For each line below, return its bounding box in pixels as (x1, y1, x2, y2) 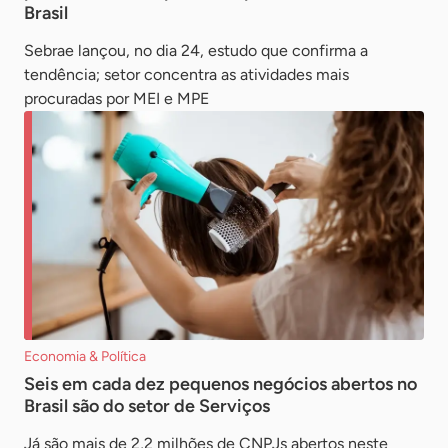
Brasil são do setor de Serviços (24, 395, 270, 418)
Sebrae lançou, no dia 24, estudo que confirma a (24, 41, 368, 61)
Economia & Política (24, 348, 146, 366)
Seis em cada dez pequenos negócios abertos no (24, 373, 417, 396)
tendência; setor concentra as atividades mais (24, 65, 349, 85)
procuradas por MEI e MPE (24, 89, 209, 109)
